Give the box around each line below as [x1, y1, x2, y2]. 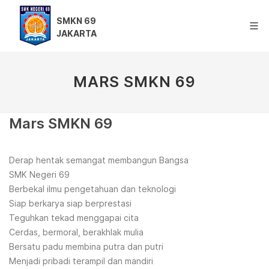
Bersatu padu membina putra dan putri [9, 241, 163, 252]
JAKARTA [56, 28, 97, 38]
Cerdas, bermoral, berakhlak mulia [9, 227, 144, 237]
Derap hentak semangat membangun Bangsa [9, 155, 189, 165]
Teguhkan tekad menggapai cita [9, 213, 139, 223]
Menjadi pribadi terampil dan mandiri [9, 256, 153, 266]
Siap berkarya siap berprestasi [9, 198, 131, 208]
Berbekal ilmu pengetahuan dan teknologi [9, 184, 176, 194]
